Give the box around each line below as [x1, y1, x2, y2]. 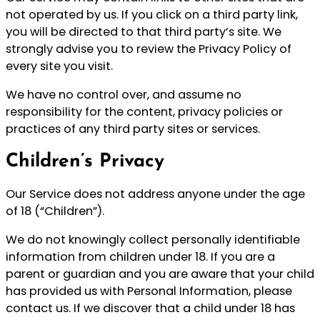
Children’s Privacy [6, 152, 164, 172]
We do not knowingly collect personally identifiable [6, 231, 300, 249]
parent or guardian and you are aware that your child [6, 266, 314, 283]
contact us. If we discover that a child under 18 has [6, 300, 295, 317]
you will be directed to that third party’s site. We [6, 24, 281, 41]
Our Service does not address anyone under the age [6, 185, 305, 202]
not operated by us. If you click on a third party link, [6, 6, 298, 24]
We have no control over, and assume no [6, 86, 241, 104]
